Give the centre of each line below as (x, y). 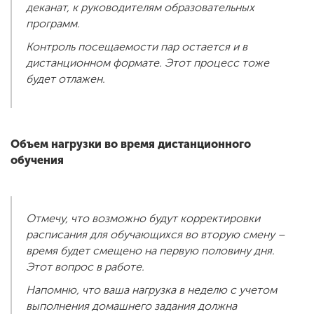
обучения (37, 161)
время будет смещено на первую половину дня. (150, 251)
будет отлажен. (66, 79)
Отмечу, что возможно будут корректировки (143, 219)
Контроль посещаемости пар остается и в (137, 47)
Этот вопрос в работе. (85, 267)
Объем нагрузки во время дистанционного (131, 144)
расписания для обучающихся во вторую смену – (155, 235)
